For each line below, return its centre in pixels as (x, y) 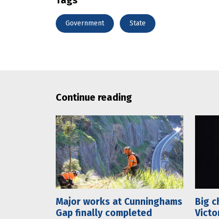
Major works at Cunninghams (119, 202)
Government (85, 23)
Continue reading (94, 97)
